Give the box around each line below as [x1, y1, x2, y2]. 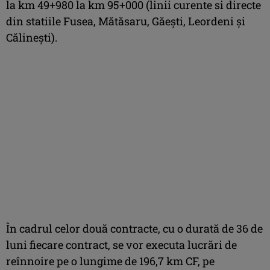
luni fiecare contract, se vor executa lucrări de [6, 237, 237, 252]
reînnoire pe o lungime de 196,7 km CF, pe [6, 253, 215, 268]
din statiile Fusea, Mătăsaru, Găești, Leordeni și [6, 13, 245, 28]
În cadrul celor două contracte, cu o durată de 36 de [6, 221, 263, 236]
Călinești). [6, 30, 57, 45]
